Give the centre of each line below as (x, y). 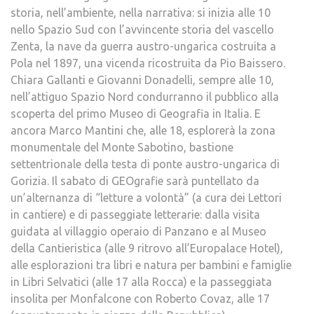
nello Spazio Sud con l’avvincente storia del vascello (142, 29)
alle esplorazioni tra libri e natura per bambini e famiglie (151, 265)
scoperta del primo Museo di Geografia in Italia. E (136, 114)
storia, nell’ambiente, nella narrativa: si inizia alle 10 (141, 13)
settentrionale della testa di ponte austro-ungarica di (145, 164)
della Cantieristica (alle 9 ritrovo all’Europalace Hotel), (147, 248)
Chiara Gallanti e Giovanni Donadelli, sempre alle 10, (142, 80)
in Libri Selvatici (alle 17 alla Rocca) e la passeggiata (141, 282)
